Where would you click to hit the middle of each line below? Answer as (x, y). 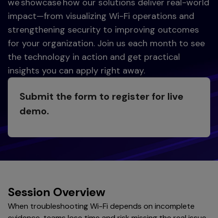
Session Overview (56, 192)
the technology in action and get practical (94, 57)
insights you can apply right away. (76, 71)
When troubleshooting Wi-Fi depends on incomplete (101, 206)
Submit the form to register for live (101, 97)
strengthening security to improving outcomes (103, 30)
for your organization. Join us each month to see (106, 44)
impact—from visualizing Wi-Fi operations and (101, 16)
